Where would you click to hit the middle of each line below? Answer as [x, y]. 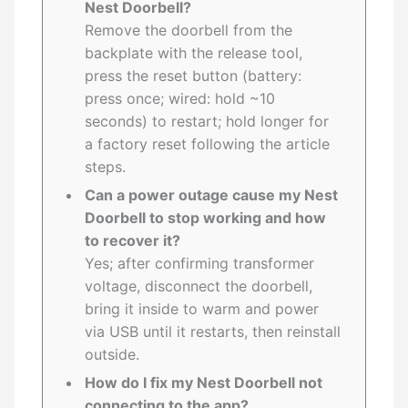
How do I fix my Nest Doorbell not [204, 383]
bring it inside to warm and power [202, 309]
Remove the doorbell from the [189, 31]
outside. [112, 355]
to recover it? [133, 241]
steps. [106, 167]
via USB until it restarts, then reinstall [213, 332]
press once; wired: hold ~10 [180, 99]
